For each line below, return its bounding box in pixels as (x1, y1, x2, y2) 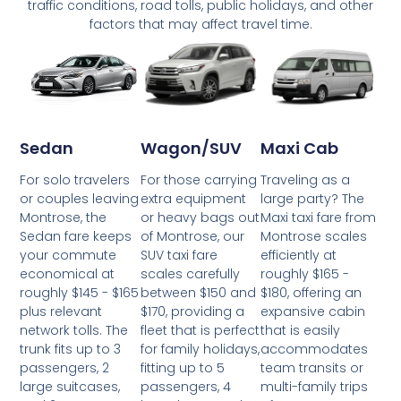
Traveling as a (260, 171, 351, 190)
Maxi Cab (260, 137, 339, 160)
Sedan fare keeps (20, 227, 132, 246)
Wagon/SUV (140, 137, 242, 160)
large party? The (260, 190, 365, 209)
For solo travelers (20, 171, 131, 190)
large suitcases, (20, 378, 121, 397)
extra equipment (140, 190, 246, 209)
